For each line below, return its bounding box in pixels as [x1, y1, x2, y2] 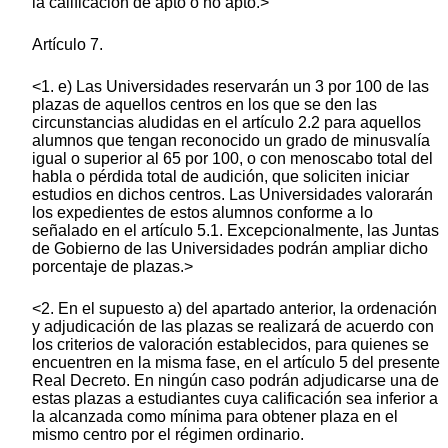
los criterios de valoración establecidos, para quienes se [32, 336, 429, 354]
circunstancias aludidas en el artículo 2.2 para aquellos [32, 114, 421, 132]
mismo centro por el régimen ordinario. [32, 426, 304, 444]
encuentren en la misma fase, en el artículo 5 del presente [32, 354, 440, 372]
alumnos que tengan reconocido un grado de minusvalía [32, 132, 430, 150]
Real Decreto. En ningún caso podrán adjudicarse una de [32, 372, 439, 390]
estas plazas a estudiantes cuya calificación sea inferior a [32, 390, 438, 408]
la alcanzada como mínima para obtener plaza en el [32, 408, 398, 426]
